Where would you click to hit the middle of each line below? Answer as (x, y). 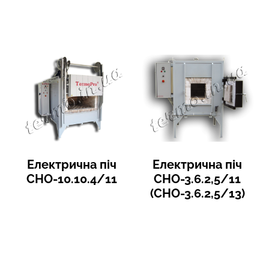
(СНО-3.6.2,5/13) (197, 193)
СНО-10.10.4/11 (71, 179)
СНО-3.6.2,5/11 (198, 179)
